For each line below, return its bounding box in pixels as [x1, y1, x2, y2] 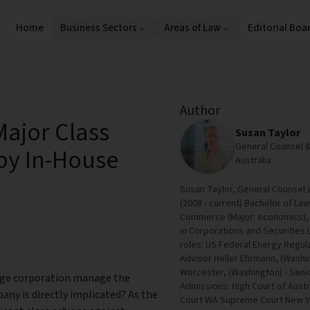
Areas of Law [164, 20, 221, 35]
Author [180, 101, 220, 120]
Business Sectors [60, 20, 137, 35]
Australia [235, 154, 271, 167]
